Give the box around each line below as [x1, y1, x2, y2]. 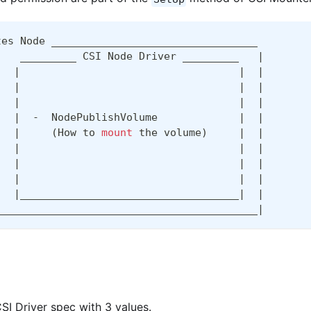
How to [58, 126, 101, 140]
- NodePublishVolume [20, 111, 239, 124]
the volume [133, 126, 201, 140]
